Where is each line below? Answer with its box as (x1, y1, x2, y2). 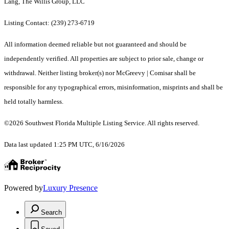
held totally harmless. (4, 98, 63, 106)
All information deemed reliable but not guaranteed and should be (4, 40, 187, 49)
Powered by (4, 184, 43, 193)
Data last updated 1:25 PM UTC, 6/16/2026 (4, 141, 125, 149)
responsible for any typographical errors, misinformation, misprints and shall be (4, 83, 223, 91)
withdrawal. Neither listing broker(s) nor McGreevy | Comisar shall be (4, 69, 196, 77)
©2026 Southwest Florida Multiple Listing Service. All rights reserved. (4, 119, 199, 127)
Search (41, 209, 62, 217)
